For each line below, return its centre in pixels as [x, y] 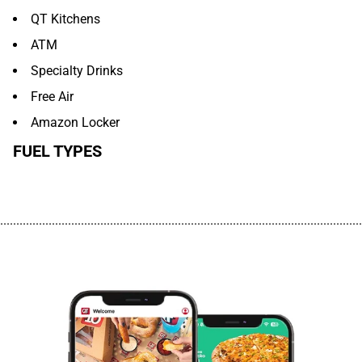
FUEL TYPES [57, 151]
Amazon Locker [75, 122]
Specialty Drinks [77, 71]
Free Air [52, 97]
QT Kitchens [65, 19]
